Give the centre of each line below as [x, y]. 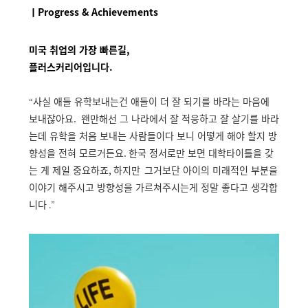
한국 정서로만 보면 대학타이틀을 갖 [201, 153]
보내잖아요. [54, 118]
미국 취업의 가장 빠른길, [81, 49]
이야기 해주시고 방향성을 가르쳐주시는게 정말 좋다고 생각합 [153, 187]
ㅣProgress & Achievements [93, 12]
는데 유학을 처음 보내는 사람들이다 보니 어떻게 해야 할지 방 [153, 135]
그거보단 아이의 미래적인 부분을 [211, 170]
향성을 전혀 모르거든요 [76, 153]
